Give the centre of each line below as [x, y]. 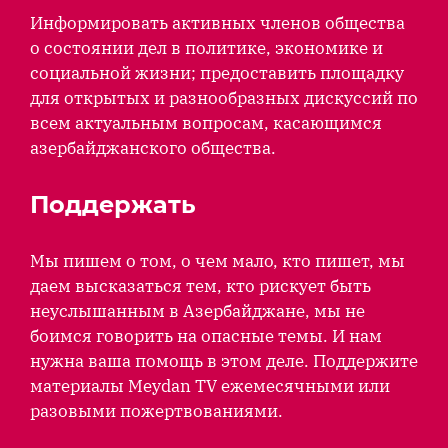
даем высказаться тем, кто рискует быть [200, 285]
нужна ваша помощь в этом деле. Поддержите [224, 360]
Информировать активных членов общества [217, 22]
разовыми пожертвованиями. [156, 410]
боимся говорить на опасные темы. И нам [206, 335]
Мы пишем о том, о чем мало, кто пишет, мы [217, 260]
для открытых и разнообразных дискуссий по [224, 97]
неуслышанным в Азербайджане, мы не [197, 310]
